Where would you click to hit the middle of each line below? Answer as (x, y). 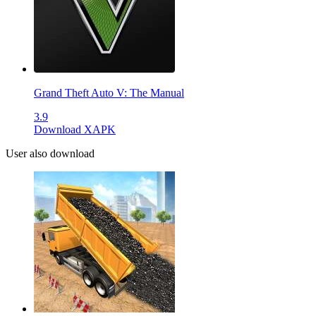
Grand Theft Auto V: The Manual (109, 93)
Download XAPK (75, 130)
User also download (50, 154)
